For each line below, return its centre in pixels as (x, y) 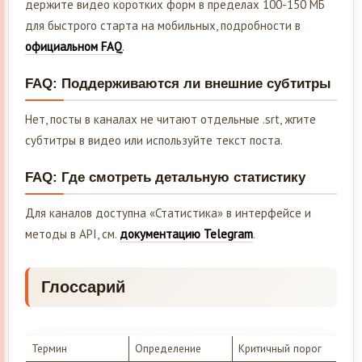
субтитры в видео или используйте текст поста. (154, 141)
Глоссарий (83, 287)
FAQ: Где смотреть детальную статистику (165, 178)
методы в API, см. (72, 234)
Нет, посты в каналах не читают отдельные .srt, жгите (170, 120)
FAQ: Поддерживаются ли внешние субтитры (178, 84)
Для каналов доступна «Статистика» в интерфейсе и (168, 213)
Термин (49, 348)
